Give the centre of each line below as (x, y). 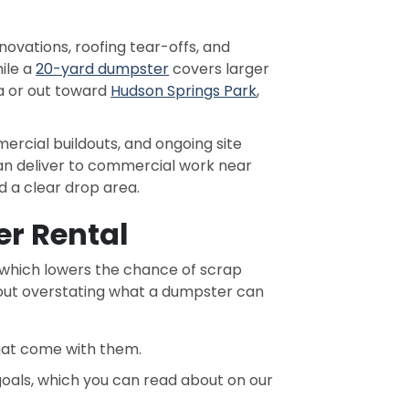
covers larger (220, 69)
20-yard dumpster (103, 69)
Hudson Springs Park (184, 91)
